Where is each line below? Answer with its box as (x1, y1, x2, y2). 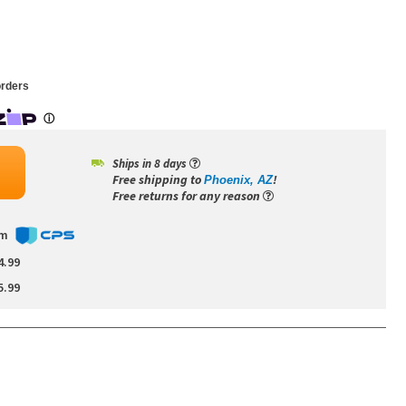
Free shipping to (112, 171, 204, 188)
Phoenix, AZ (204, 173, 273, 187)
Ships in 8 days (112, 156, 189, 171)
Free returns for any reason (112, 188, 263, 204)
